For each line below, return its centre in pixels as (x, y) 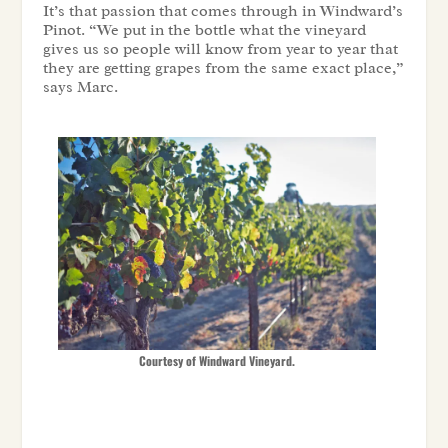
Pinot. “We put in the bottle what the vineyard (204, 29)
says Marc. (80, 86)
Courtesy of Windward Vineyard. (216, 360)
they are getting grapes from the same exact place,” (223, 67)
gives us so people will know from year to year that (220, 48)
